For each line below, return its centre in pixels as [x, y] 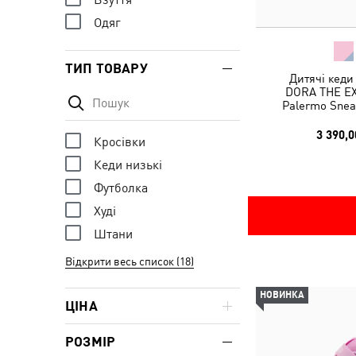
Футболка [121, 188]
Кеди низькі [128, 164]
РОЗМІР [91, 342]
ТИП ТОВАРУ [106, 68]
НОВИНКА [282, 295]
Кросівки [120, 141]
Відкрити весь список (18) [130, 261]
